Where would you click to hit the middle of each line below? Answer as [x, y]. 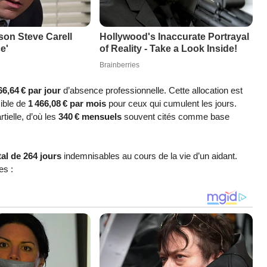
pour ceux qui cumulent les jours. [171, 103]
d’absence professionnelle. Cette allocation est [152, 90]
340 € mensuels [90, 116]
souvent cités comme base [176, 116]
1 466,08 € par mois [67, 103]
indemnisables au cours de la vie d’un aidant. [149, 156]
